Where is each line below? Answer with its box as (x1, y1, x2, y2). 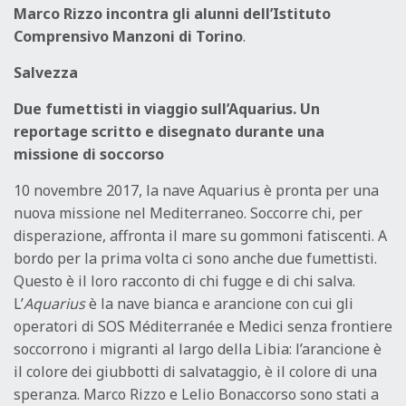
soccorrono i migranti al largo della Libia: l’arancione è (14, 339, 382, 360)
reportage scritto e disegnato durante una (14, 121, 324, 142)
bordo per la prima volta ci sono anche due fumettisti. (14, 248, 377, 269)
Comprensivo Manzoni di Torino (14, 26, 243, 47)
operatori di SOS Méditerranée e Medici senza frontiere (14, 316, 392, 337)
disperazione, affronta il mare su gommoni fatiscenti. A (14, 226, 387, 246)
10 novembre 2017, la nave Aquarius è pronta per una (14, 180, 379, 201)
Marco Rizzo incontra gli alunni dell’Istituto (14, 4, 331, 24)
